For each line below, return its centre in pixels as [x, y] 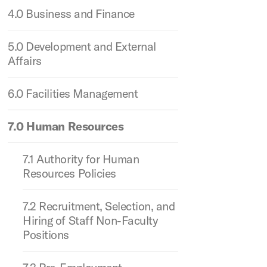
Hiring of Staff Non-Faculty [91, 220]
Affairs [25, 60]
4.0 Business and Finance [71, 13]
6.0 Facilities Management [73, 93]
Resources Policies [69, 173]
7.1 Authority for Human [81, 159]
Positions [46, 235]
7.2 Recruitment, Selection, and [99, 206]
